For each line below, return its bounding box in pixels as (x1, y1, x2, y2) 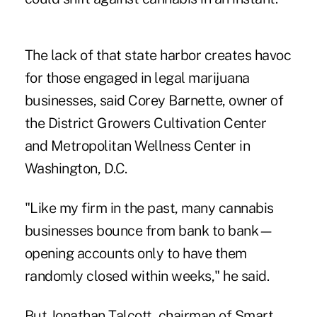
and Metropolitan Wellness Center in (24, 137, 250, 155)
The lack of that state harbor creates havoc (24, 47, 292, 64)
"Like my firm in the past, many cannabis (24, 200, 274, 217)
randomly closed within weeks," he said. (24, 267, 270, 285)
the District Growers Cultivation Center (24, 115, 267, 132)
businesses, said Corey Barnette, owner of (24, 92, 284, 110)
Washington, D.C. (24, 160, 127, 178)
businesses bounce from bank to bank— (24, 222, 274, 240)
